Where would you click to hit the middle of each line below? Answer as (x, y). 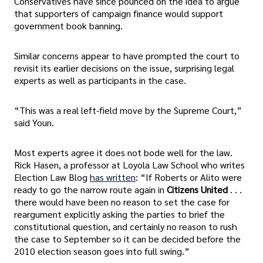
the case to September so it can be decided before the (127, 239)
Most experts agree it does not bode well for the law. (123, 153)
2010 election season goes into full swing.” (102, 251)
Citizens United (197, 190)
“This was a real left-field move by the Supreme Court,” (128, 110)
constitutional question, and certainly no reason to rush (126, 227)
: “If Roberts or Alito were (189, 177)
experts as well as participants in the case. (100, 80)
